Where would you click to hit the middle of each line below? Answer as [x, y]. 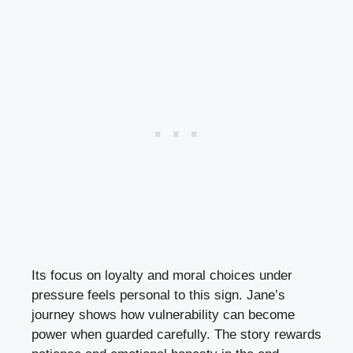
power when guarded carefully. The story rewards [176, 334]
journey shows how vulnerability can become [163, 314]
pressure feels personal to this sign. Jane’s [158, 295]
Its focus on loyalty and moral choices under [162, 275]
